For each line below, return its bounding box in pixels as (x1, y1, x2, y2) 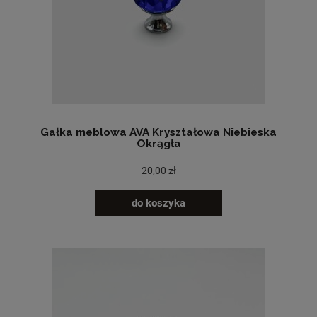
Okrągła (136, 137, 181, 150)
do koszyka (132, 196, 185, 209)
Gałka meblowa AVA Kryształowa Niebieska (40, 125, 277, 139)
